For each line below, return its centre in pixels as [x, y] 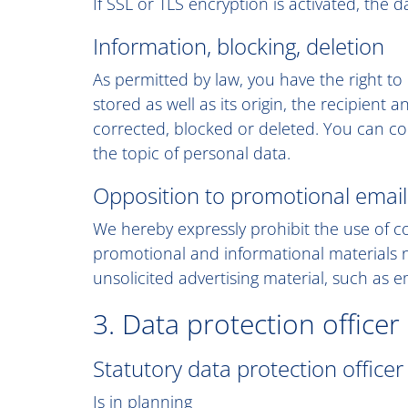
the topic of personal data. [192, 153]
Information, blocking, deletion [239, 46]
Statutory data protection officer [248, 368]
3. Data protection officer [246, 324]
